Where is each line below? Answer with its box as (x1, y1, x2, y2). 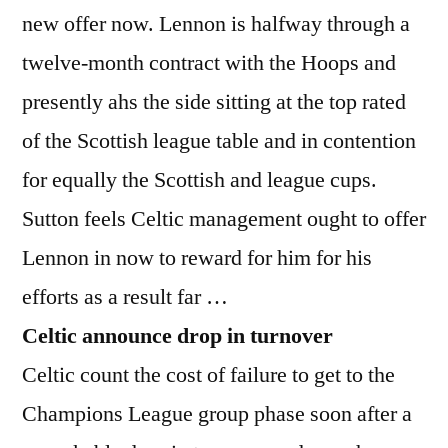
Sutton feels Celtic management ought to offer (22, 204, 426, 233)
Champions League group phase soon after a (22, 399, 412, 428)
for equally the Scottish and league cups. (22, 165, 377, 194)
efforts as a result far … (22, 282, 228, 311)
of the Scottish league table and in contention (22, 126, 416, 155)
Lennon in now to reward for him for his (22, 243, 372, 272)
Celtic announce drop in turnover (22, 321, 333, 350)
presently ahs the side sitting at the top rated (22, 87, 406, 116)
